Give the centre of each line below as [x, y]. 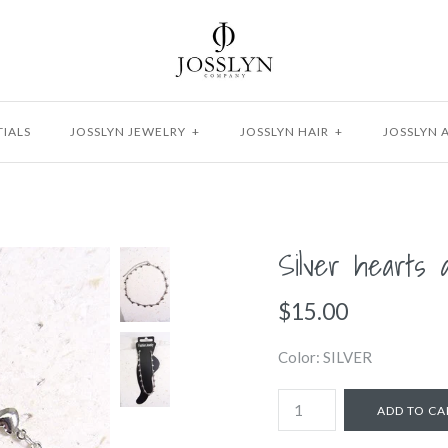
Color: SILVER [325, 356]
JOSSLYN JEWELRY [128, 131]
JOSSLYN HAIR [284, 131]
